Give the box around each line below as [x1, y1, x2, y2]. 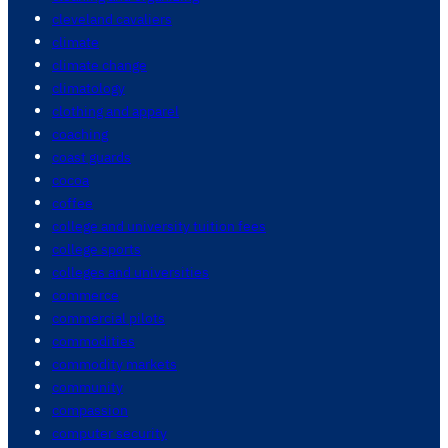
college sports [52, 239, 141, 259]
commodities [52, 331, 135, 351]
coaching [52, 124, 108, 144]
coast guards [52, 147, 131, 167]
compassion [52, 400, 128, 420]
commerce [52, 285, 119, 305]
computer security [52, 423, 167, 443]
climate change [52, 55, 147, 75]
